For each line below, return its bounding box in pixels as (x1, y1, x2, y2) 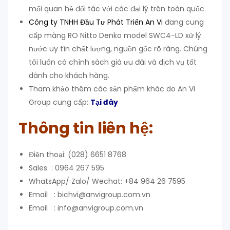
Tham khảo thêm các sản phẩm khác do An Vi (29, 84, 195, 94)
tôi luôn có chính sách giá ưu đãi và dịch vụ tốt (29, 57, 197, 68)
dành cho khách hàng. (29, 70, 109, 81)
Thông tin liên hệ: (18, 118, 153, 140)
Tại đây (90, 97, 118, 108)
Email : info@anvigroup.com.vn (29, 203, 143, 214)
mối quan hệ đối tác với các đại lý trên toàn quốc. (29, 4, 206, 14)
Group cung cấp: (29, 97, 90, 108)
